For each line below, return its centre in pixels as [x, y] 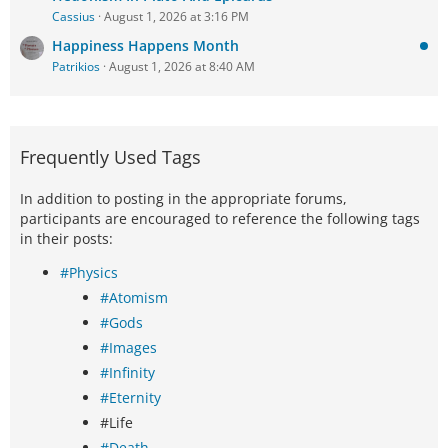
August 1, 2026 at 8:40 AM [182, 67]
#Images [128, 348]
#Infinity [127, 373]
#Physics [89, 273]
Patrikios [76, 67]
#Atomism [134, 298]
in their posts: [66, 239]
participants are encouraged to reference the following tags [220, 219]
